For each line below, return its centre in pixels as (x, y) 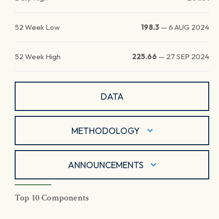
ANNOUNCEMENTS (105, 165)
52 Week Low (37, 27)
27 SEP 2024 (188, 56)
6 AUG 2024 (189, 27)
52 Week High (38, 56)
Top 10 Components (52, 198)
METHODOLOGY (105, 131)
